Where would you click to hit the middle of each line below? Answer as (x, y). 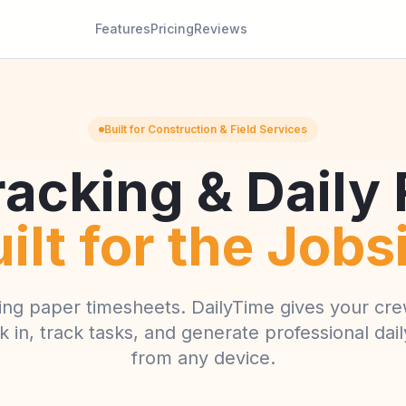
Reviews (220, 29)
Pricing (172, 29)
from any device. (203, 358)
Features (122, 29)
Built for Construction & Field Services (206, 129)
